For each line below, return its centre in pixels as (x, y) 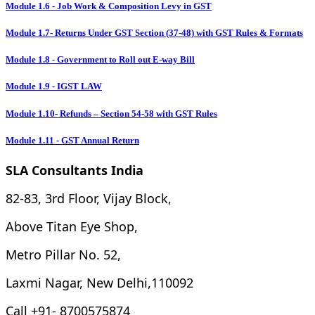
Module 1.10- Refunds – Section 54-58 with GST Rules (111, 113)
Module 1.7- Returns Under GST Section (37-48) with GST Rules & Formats (154, 33)
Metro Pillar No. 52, (63, 255)
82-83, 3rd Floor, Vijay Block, (89, 198)
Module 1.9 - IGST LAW (54, 86)
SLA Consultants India (75, 170)
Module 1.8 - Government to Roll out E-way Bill (100, 60)
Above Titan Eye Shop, (72, 226)
